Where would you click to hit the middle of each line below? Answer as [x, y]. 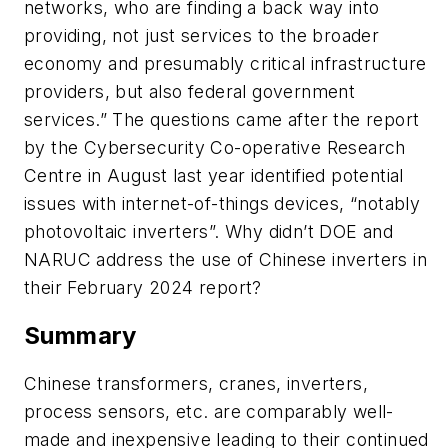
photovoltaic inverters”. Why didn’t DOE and [209, 231]
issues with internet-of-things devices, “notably [222, 203]
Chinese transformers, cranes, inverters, [196, 383]
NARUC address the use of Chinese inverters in [225, 259]
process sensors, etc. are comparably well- [209, 411]
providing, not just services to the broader [202, 35]
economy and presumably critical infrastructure [225, 63]
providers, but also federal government [190, 91]
